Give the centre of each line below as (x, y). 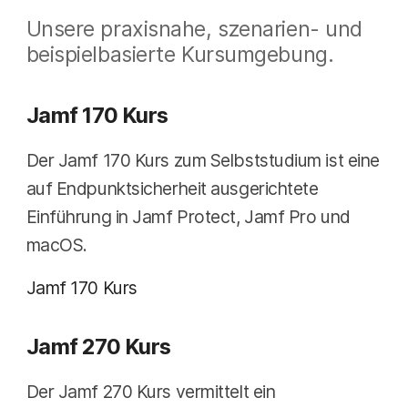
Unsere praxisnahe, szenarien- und (194, 28)
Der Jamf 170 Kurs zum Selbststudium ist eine (203, 160)
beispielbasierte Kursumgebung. (180, 54)
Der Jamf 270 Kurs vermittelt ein (151, 391)
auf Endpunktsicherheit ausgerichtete (172, 188)
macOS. (56, 245)
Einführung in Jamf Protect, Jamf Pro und (188, 216)
